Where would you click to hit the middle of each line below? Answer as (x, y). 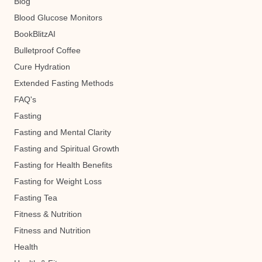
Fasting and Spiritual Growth (67, 149)
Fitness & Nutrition (48, 214)
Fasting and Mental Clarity (63, 132)
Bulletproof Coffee (47, 50)
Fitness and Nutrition (52, 230)
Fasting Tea (36, 198)
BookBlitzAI (35, 34)
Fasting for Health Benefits (63, 165)
